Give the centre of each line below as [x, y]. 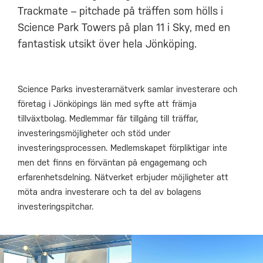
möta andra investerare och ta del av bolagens [109, 192]
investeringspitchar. [55, 207]
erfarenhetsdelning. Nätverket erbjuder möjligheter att [123, 177]
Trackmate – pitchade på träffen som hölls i [120, 11]
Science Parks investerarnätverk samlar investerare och [127, 89]
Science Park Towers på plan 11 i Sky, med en [124, 28]
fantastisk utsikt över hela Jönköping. [107, 44]
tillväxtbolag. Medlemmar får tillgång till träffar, [108, 119]
